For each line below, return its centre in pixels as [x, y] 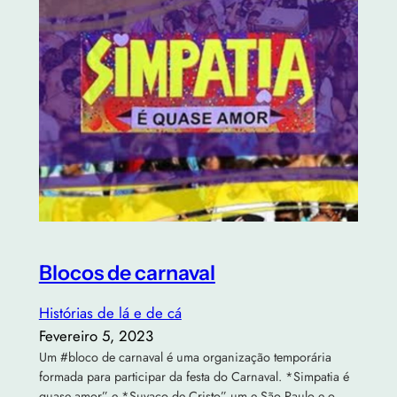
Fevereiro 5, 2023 [96, 336]
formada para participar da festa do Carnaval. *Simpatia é [194, 377]
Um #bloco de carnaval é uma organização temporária [185, 357]
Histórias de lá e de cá [110, 313]
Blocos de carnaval [127, 272]
